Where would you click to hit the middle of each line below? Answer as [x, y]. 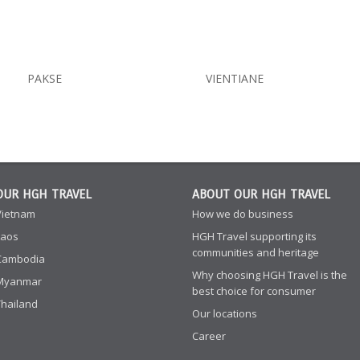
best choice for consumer [254, 291]
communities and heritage [256, 252]
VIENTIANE [235, 78]
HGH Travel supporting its [254, 236]
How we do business [243, 214]
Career [209, 336]
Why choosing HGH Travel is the [270, 275]
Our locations [225, 313]
